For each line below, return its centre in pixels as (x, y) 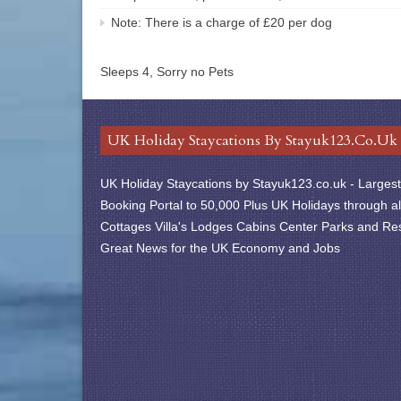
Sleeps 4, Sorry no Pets (167, 71)
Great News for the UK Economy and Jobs (220, 247)
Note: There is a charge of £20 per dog (222, 22)
